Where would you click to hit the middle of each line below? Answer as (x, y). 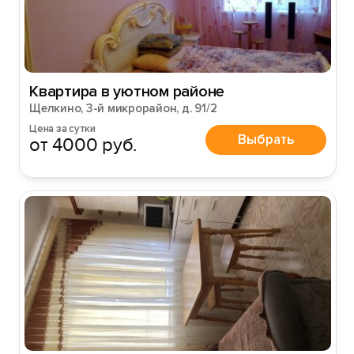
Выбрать (266, 139)
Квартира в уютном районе (127, 92)
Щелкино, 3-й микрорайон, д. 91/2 (123, 108)
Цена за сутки (62, 129)
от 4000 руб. (84, 145)
